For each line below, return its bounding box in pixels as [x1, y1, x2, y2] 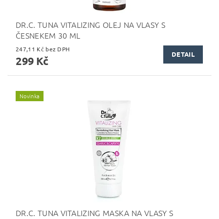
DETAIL [172, 50, 195, 59]
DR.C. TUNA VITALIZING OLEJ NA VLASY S [16, 19, 165, 30]
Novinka [20, 91, 40, 100]
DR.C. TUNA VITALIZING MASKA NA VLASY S [16, 207, 174, 218]
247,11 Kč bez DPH [45, 44, 70, 53]
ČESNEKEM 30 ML [16, 29, 81, 41]
